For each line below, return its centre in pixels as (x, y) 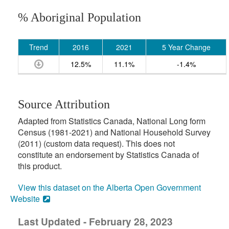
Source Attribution (64, 104)
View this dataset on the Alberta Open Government (109, 187)
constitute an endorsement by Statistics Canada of (108, 155)
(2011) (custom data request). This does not (96, 143)
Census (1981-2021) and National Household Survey (114, 132)
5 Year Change (186, 47)
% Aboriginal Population (79, 17)
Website (25, 199)
